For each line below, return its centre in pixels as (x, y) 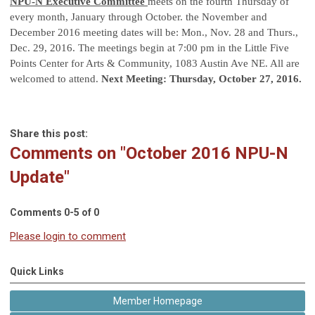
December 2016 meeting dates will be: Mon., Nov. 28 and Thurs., (154, 33)
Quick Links (37, 272)
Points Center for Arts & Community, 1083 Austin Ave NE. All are (155, 64)
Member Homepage (157, 301)
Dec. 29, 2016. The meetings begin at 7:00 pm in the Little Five (149, 48)
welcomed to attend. (56, 79)
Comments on (65, 154)
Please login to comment (68, 237)
